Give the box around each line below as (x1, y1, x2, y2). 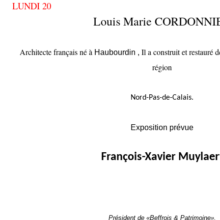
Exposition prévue (131, 123, 193, 132)
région (152, 62, 172, 72)
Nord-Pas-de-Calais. (131, 94, 193, 102)
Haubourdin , (94, 48, 139, 56)
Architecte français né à (19, 47, 92, 57)
